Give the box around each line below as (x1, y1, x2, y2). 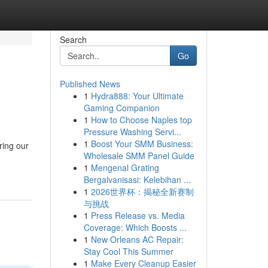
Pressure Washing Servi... (83, 126, 181, 138)
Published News (59, 78, 120, 90)
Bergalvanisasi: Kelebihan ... (83, 173, 191, 185)
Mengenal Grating (90, 162, 159, 173)
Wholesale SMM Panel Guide (83, 150, 194, 162)
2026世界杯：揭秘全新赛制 (90, 185, 194, 197)
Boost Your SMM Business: (90, 138, 193, 150)
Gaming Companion (83, 102, 160, 114)
